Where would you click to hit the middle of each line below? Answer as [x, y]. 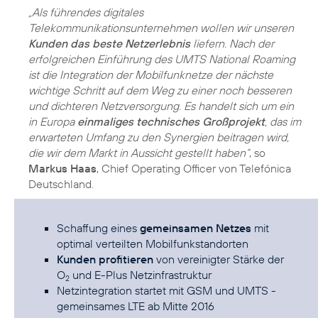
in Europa [53, 121]
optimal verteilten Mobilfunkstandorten [153, 243]
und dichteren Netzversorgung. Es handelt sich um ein [161, 105]
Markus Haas [62, 168]
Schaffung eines [98, 227]
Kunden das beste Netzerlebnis [109, 43]
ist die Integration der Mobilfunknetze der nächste [151, 74]
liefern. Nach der [232, 43]
